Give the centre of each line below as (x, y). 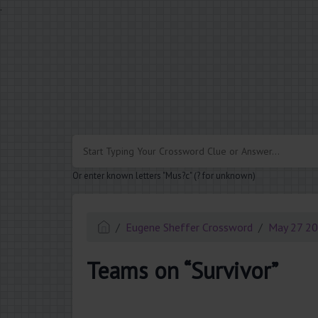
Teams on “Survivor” (182, 270)
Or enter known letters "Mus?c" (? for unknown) (164, 176)
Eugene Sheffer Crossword (190, 227)
